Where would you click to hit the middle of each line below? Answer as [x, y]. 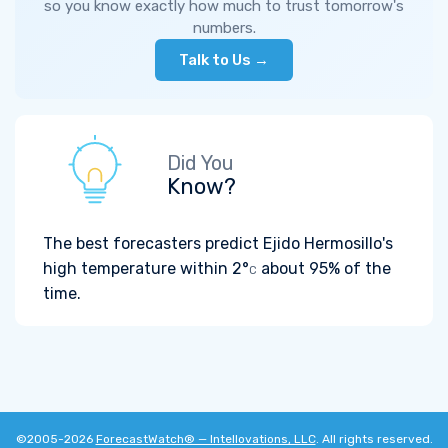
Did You [200, 163]
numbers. [224, 28]
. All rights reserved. [374, 439]
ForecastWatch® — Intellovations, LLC [205, 439]
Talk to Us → [224, 60]
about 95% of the [324, 268]
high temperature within [137, 268]
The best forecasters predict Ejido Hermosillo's [218, 243]
